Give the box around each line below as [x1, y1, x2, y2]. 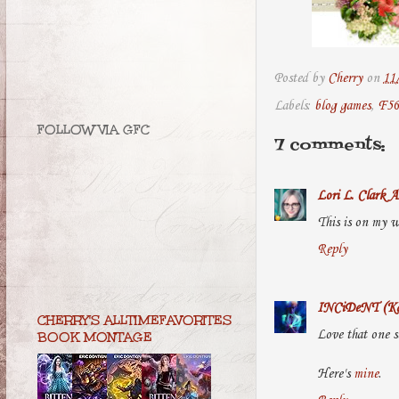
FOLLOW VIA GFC [37, 121, 150, 139]
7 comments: [274, 133, 386, 158]
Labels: [274, 97, 314, 114]
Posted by [274, 69, 328, 86]
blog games [314, 97, 370, 114]
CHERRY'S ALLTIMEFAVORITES [37, 312, 232, 330]
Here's [317, 366, 354, 382]
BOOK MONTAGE [37, 329, 152, 346]
